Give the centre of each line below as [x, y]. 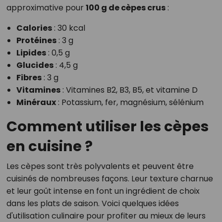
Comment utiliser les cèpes [107, 127]
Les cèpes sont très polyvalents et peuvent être [100, 166]
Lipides [31, 53]
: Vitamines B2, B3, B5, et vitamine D [129, 90]
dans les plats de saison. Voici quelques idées [92, 204]
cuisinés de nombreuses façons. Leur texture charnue [110, 179]
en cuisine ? [49, 146]
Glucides [35, 65]
